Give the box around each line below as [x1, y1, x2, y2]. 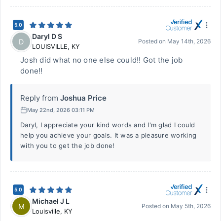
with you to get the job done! [20, 142, 115, 149]
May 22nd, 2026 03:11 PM [27, 106, 95, 113]
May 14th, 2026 [167, 37, 211, 45]
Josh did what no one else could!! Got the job [20, 55, 183, 65]
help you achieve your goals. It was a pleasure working [20, 131, 197, 139]
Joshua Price [60, 93, 107, 103]
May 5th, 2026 [171, 202, 211, 210]
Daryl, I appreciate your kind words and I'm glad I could [20, 121, 195, 129]
